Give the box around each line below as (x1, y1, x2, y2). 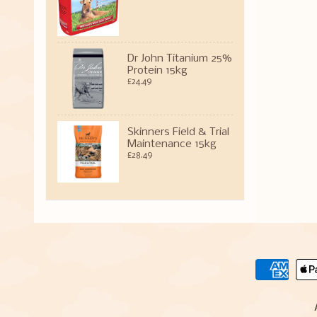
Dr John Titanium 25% (127, 52, 231, 64)
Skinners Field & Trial (127, 126, 229, 138)
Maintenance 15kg (127, 138, 217, 150)
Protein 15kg (127, 64, 188, 76)
